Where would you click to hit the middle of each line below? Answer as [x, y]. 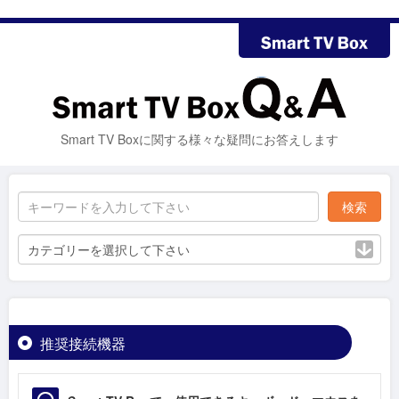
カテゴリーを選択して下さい [109, 249]
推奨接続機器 [83, 343]
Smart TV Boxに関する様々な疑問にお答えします [199, 139]
